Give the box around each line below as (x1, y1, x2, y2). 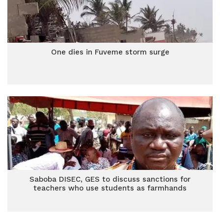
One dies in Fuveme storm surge (51, 48, 169, 56)
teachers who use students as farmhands (33, 184, 187, 192)
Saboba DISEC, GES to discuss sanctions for (29, 175, 191, 184)
